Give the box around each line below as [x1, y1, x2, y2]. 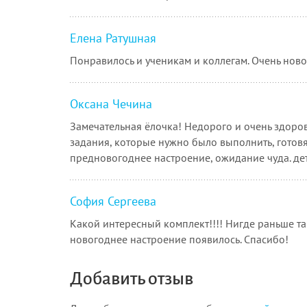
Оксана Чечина [70, 95, 152, 112]
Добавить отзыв [70, 269, 193, 288]
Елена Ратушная [70, 29, 156, 46]
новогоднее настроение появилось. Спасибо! [70, 232, 288, 246]
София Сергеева [70, 193, 156, 209]
